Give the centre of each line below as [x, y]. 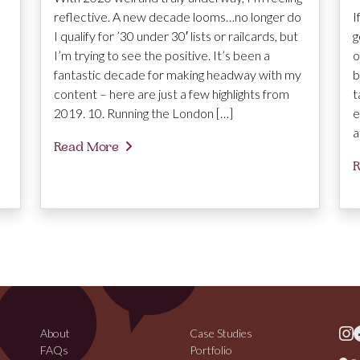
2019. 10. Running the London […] [143, 113]
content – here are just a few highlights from [172, 94]
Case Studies [221, 333]
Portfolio [211, 350]
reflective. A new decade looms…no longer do [178, 17]
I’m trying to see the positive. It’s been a [162, 55]
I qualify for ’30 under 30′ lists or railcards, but [176, 36]
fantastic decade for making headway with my [178, 75]
